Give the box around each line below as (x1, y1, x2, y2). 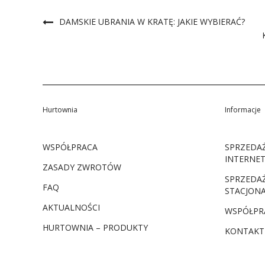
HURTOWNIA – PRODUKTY (43, 222, 148, 234)
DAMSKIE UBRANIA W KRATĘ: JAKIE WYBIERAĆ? (59, 16, 245, 28)
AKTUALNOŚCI (43, 202, 100, 214)
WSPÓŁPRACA (43, 141, 98, 153)
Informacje (224, 105, 261, 115)
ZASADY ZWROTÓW (43, 161, 121, 173)
